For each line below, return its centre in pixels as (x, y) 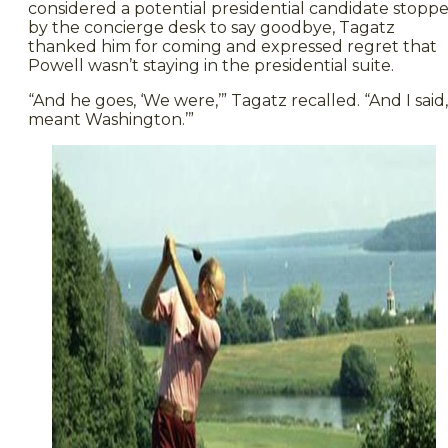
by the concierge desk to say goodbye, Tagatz (211, 27)
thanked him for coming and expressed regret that (232, 46)
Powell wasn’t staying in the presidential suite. (211, 65)
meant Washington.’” (111, 119)
